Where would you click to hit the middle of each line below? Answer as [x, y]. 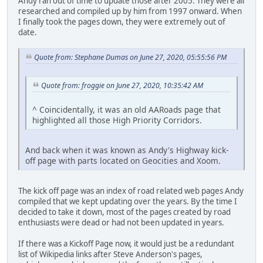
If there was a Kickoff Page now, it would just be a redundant [126, 243]
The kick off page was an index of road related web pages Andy [131, 190]
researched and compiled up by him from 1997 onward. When [130, 11]
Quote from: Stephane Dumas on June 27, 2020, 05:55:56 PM [130, 58]
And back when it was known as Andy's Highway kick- [127, 150]
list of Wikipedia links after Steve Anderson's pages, [110, 254]
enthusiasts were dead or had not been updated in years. [121, 222]
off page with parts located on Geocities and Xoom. [123, 160]
